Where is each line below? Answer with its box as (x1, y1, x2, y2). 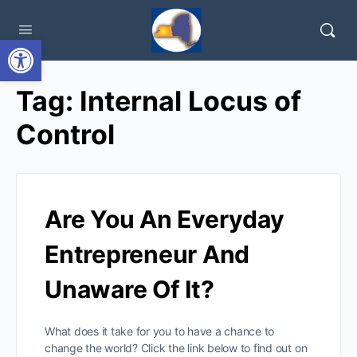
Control (16, 118, 115, 151)
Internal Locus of (80, 84, 301, 117)
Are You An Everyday (45, 205, 284, 233)
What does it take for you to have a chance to (45, 324, 275, 338)
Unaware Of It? (45, 275, 214, 304)
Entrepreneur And (45, 240, 250, 269)
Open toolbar (7, 31, 93, 62)
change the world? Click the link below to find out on (45, 341, 308, 355)
